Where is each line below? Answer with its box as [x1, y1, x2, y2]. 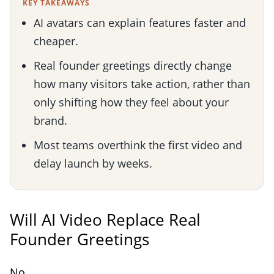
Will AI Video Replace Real [10, 208, 201, 231]
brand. [34, 113, 67, 128]
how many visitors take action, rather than [34, 76, 250, 91]
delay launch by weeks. [34, 155, 152, 171]
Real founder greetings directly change [34, 57, 232, 73]
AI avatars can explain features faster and [34, 15, 246, 30]
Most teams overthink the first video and [34, 137, 242, 152]
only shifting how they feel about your [34, 94, 229, 109]
